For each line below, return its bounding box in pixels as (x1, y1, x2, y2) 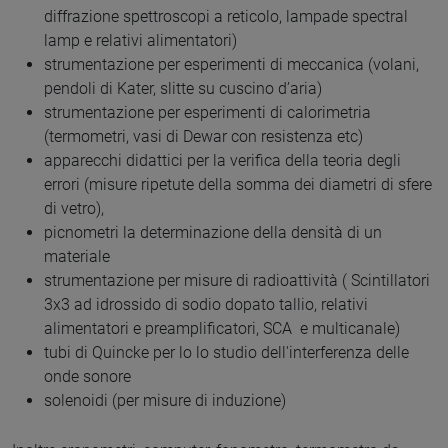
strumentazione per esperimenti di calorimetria (44, 103, 371, 123)
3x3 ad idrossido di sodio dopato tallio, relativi (44, 295, 368, 315)
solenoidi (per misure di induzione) (44, 391, 286, 411)
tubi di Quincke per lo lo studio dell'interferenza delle (44, 343, 409, 363)
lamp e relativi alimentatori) (44, 31, 237, 51)
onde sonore (44, 367, 131, 387)
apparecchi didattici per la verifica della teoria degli (44, 151, 401, 171)
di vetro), (44, 199, 108, 219)
